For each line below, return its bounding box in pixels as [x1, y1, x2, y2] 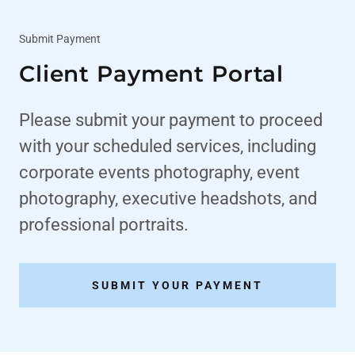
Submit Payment [19, 32, 101, 46]
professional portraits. [19, 215, 189, 235]
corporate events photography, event [19, 162, 300, 183]
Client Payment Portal [19, 60, 284, 88]
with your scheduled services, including [19, 136, 316, 157]
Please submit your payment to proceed [19, 110, 323, 131]
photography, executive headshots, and [19, 189, 317, 209]
